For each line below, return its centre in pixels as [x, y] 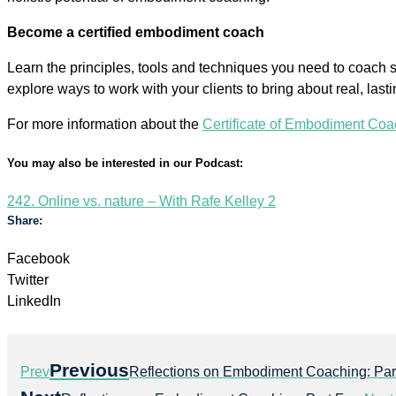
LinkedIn [34, 301]
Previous [89, 370]
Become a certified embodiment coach [136, 32]
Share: [25, 221]
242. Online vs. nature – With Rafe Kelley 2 [141, 202]
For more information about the [105, 124]
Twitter [28, 280]
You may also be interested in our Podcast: [125, 163]
